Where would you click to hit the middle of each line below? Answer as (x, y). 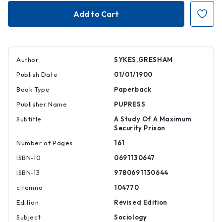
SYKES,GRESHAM (143, 59)
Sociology (131, 217)
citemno (30, 187)
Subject (29, 217)
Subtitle (29, 119)
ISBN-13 (28, 172)
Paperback (133, 89)
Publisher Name (42, 104)
